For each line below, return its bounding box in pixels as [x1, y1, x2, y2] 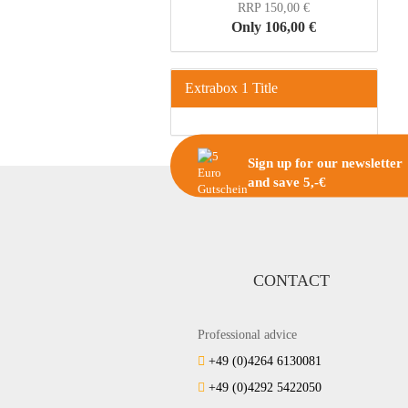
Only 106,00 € [231, 19, 317, 35]
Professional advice [198, 328, 297, 342]
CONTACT [252, 271, 330, 290]
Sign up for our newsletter [248, 155, 403, 170]
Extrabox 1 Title [185, 80, 278, 96]
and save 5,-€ [248, 174, 326, 189]
